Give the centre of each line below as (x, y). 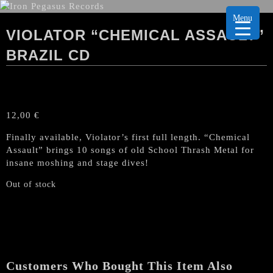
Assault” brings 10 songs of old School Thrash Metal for (130, 150)
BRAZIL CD (48, 55)
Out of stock (31, 184)
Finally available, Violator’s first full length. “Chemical (128, 137)
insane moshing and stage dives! (77, 163)
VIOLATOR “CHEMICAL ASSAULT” (135, 35)
